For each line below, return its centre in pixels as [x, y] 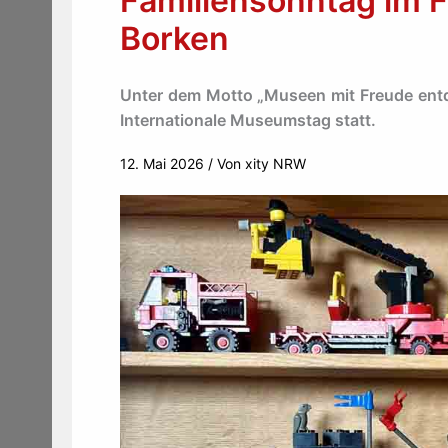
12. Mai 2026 [164, 163]
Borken [174, 38]
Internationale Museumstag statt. [248, 120]
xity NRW [275, 163]
